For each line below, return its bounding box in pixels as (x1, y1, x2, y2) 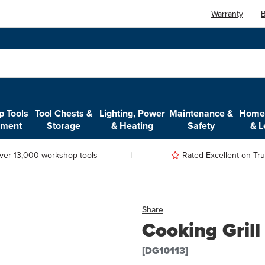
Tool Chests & (35, 106, 93, 120)
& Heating (111, 118, 154, 132)
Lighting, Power (99, 106, 166, 120)
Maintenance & (169, 106, 234, 120)
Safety (188, 118, 215, 132)
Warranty (211, 7, 244, 20)
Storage (47, 118, 81, 132)
